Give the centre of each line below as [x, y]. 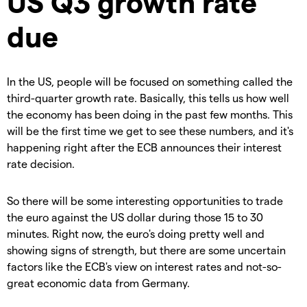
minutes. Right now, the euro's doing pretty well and [136, 234]
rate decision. [41, 164]
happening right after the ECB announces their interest [144, 147]
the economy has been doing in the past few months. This [150, 114]
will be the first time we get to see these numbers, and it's [150, 131]
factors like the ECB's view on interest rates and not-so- [144, 267]
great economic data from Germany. [98, 283]
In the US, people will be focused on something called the [150, 82]
